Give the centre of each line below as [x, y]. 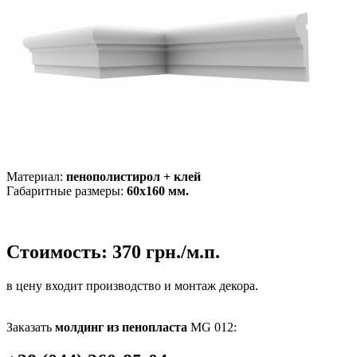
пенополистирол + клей [133, 176]
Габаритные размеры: [67, 190]
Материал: [36, 176]
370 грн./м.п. [166, 251]
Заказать [31, 327]
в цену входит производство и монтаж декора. [132, 285]
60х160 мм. [158, 190]
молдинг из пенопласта [121, 327]
